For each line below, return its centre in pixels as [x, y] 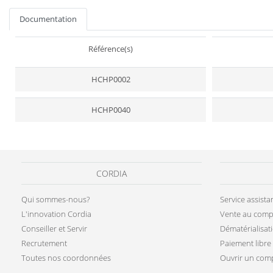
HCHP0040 [111, 140]
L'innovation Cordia [56, 245]
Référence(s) [111, 80]
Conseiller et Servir [54, 259]
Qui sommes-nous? [55, 230]
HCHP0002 [111, 110]
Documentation [48, 50]
